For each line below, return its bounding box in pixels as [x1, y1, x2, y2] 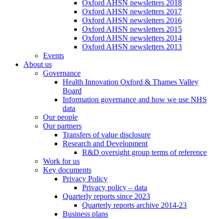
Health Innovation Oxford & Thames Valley [63, 78, 198, 87]
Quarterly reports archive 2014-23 [82, 201, 187, 210]
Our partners [43, 122, 82, 131]
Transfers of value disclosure [63, 131, 151, 139]
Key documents [43, 166, 91, 175]
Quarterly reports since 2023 [63, 192, 150, 201]
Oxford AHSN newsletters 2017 [82, 7, 182, 16]
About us [23, 60, 52, 69]
